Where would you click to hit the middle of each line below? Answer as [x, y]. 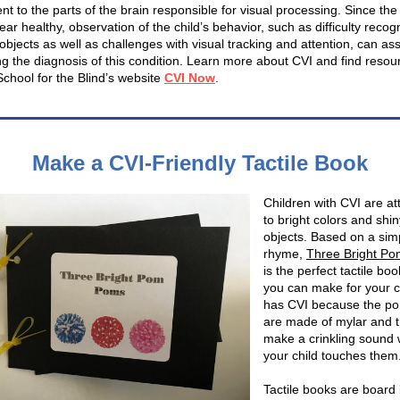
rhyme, [285, 254]
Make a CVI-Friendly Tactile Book [200, 163]
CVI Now [190, 78]
